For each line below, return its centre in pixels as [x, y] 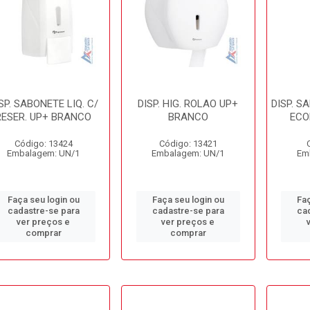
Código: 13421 [188, 144]
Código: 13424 [43, 144]
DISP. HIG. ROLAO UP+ [188, 104]
